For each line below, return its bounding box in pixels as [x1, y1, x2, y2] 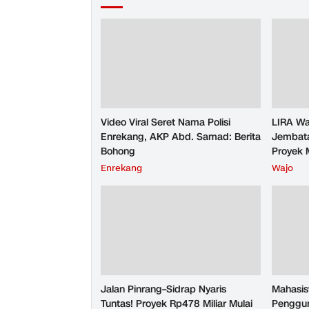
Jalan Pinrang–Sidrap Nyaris [101, 283, 226, 297]
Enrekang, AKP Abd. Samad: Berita [101, 130, 261, 144]
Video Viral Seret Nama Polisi [101, 116, 230, 130]
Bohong [101, 145, 135, 159]
